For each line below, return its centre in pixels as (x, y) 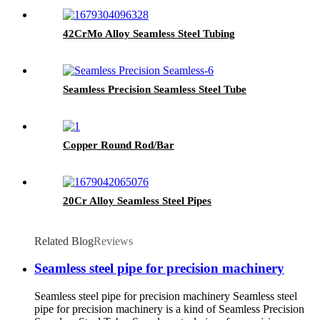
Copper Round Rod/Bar (119, 145)
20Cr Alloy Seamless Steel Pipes (137, 200)
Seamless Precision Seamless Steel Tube (155, 89)
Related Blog (64, 241)
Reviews (113, 241)
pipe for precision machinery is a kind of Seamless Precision (169, 309)
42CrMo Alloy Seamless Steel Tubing (149, 33)
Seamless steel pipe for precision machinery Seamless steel (166, 296)
